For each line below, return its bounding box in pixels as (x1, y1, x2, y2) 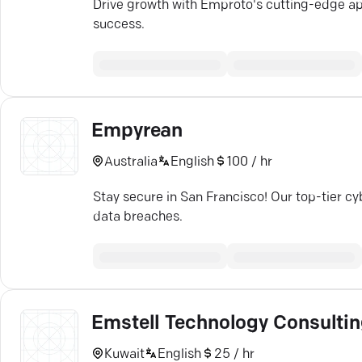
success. (93, 19, 145, 32)
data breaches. (93, 211, 183, 224)
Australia (104, 155, 158, 169)
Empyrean (91, 122, 183, 141)
